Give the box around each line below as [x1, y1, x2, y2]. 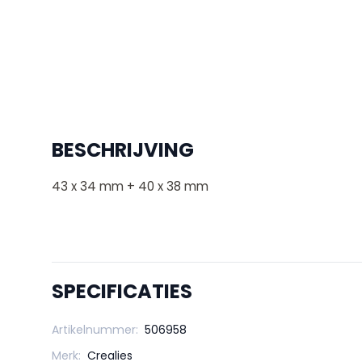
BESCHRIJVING [52, 137, 194, 164]
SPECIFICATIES [52, 278, 192, 305]
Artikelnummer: [52, 322, 138, 339]
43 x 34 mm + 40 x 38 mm [52, 178, 208, 196]
